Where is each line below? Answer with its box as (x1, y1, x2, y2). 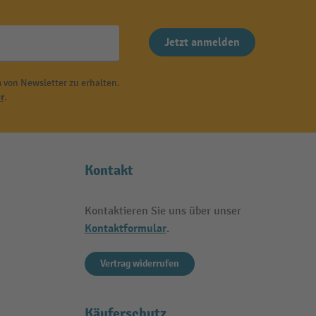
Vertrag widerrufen (99, 257, 179, 270)
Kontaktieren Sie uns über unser (84, 205, 241, 219)
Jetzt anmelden (164, 35, 240, 50)
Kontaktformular (84, 221, 166, 236)
